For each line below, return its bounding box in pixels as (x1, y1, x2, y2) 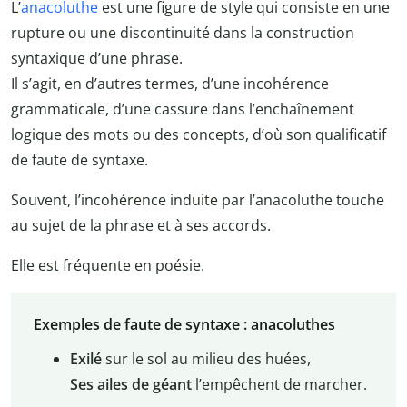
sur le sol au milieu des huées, (101, 348, 311, 369)
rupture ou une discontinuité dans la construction (11, 23, 354, 44)
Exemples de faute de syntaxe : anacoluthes (33, 313, 335, 334)
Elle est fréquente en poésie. (11, 255, 204, 276)
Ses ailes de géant (69, 373, 192, 394)
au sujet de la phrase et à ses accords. (11, 215, 271, 236)
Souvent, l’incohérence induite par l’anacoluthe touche (11, 190, 384, 211)
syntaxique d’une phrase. (11, 48, 183, 69)
